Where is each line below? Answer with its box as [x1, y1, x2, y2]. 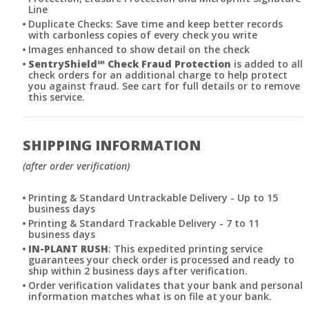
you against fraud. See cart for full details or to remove [28, 79, 300, 92]
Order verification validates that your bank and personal [28, 278, 303, 292]
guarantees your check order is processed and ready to [28, 252, 295, 266]
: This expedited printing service [108, 241, 263, 255]
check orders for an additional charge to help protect [28, 68, 288, 81]
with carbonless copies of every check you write [28, 28, 257, 41]
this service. [28, 90, 85, 103]
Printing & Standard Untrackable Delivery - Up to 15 [28, 190, 278, 204]
